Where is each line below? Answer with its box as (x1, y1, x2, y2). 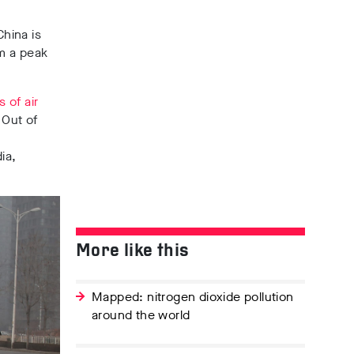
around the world (92, 307, 190, 323)
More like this (76, 243, 190, 261)
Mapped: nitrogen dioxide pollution (92, 288, 294, 305)
